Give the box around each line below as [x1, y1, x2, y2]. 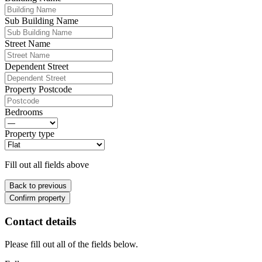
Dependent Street [5, 61, 68, 72]
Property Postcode [5, 84, 72, 95]
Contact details [5, 215, 76, 227]
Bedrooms [5, 107, 43, 118]
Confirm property [9, 194, 65, 203]
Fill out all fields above [5, 160, 89, 170]
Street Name [5, 39, 50, 49]
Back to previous [9, 181, 67, 191]
